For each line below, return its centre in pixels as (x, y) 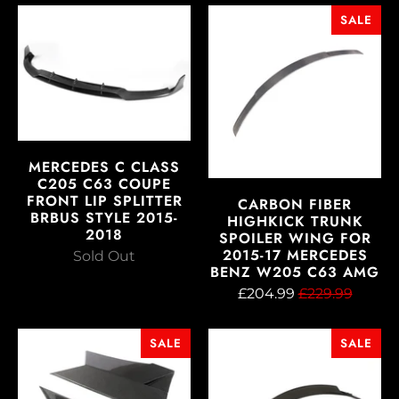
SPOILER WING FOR (295, 239)
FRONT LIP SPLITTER (104, 200)
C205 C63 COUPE (104, 183)
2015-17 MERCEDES (295, 256)
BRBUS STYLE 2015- (104, 217)
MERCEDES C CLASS (104, 167)
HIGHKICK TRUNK (295, 222)
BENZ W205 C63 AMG (295, 273)
